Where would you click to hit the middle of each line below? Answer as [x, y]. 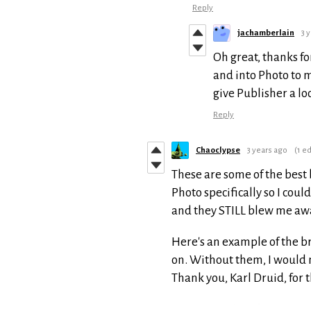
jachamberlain [266, 33]
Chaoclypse [218, 150]
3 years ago [267, 150]
